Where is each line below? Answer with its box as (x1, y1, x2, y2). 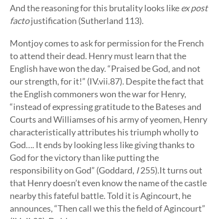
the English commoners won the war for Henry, (10, 88, 186, 99)
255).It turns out (139, 165, 202, 175)
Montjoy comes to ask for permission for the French (10, 38, 204, 48)
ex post (181, 2, 208, 13)
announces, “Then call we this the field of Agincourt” (10, 203, 205, 214)
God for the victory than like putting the (10, 152, 159, 163)
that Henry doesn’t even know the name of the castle (10, 177, 207, 188)
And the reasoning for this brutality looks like (10, 2, 181, 13)
